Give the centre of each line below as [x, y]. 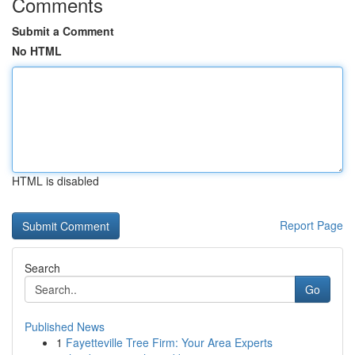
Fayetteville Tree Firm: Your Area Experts [169, 342]
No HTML [37, 51]
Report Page [311, 225]
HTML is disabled [55, 181]
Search [42, 268]
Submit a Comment [63, 31]
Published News [65, 326]
